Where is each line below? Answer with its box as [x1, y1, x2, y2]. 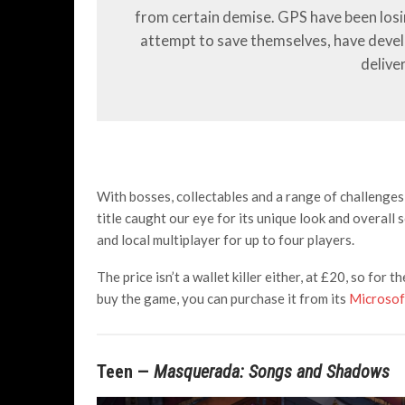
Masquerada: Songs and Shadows [154, 360, 390, 382]
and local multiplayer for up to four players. [97, 231, 354, 248]
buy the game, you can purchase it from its [97, 289, 349, 306]
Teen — [97, 360, 154, 382]
